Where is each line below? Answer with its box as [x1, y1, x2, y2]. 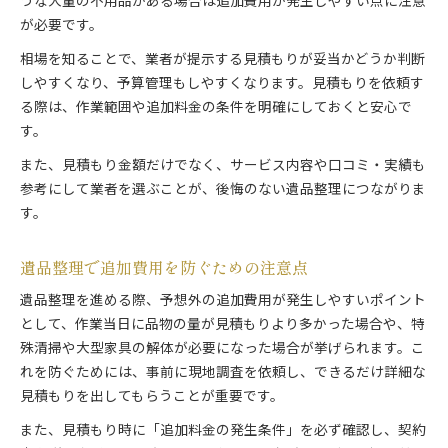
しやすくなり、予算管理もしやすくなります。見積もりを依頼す [20, 73, 424, 96]
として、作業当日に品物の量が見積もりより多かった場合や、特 [20, 314, 425, 337]
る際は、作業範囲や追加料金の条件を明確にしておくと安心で [20, 97, 412, 120]
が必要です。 [20, 15, 103, 38]
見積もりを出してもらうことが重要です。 [20, 386, 284, 409]
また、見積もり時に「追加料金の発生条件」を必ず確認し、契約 [20, 420, 426, 443]
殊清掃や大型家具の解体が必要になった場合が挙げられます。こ [20, 338, 425, 361]
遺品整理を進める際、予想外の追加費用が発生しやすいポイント [20, 290, 426, 313]
